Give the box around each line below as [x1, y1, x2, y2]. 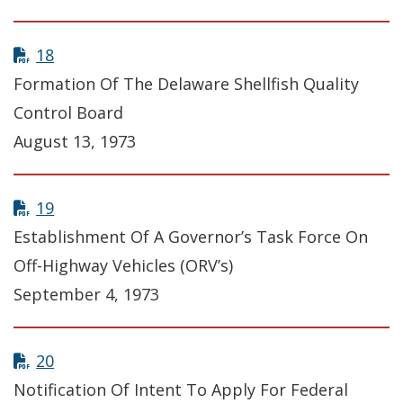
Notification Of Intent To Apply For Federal [13, 379, 348, 401]
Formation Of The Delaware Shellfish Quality [13, 73, 359, 95]
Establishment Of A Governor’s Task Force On [13, 226, 368, 248]
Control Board [13, 102, 123, 124]
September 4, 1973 [13, 283, 159, 306]
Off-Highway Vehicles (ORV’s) [13, 255, 233, 277]
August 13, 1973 [13, 130, 136, 153]
